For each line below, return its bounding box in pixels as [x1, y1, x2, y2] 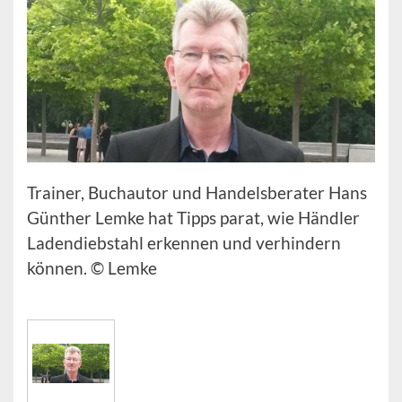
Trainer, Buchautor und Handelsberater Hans [27, 181, 367, 203]
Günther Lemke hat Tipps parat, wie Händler [27, 206, 360, 228]
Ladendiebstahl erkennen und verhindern [27, 232, 341, 253]
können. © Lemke [27, 257, 157, 278]
